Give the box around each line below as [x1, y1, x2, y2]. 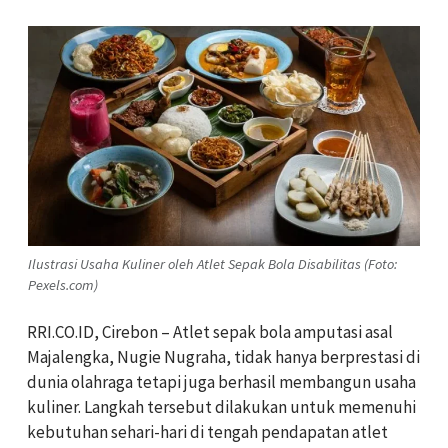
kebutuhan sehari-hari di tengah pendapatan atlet [27, 420, 388, 443]
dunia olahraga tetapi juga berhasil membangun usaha [27, 370, 416, 393]
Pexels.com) [28, 275, 98, 294]
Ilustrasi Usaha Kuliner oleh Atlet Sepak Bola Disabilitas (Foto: [28, 254, 397, 273]
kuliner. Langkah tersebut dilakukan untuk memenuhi [27, 395, 416, 418]
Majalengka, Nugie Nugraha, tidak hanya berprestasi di [27, 345, 420, 368]
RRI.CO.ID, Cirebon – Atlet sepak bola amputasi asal [27, 320, 393, 343]
